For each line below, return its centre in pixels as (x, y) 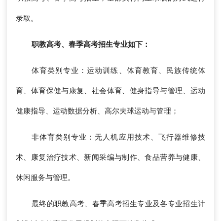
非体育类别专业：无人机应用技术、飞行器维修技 (118, 137)
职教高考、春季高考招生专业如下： (91, 45)
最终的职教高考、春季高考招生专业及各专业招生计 (118, 204)
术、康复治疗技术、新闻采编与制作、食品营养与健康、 (110, 158)
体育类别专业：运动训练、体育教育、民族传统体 (118, 71)
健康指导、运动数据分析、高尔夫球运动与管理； (97, 111)
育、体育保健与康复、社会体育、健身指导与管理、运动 (110, 91)
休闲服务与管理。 (45, 178)
